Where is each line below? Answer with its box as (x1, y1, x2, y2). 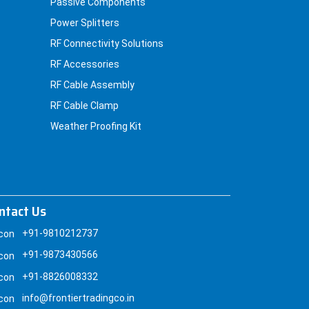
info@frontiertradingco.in (22, 292, 134, 303)
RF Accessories (50, 59, 119, 70)
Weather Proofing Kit (50, 121, 141, 132)
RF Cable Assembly (50, 79, 134, 91)
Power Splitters (50, 17, 119, 29)
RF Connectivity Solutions (50, 38, 163, 50)
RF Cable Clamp (50, 100, 119, 112)
